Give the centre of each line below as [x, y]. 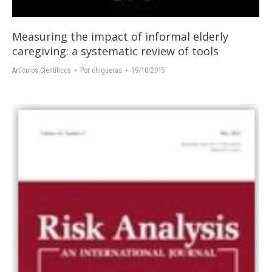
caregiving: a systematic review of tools [115, 51]
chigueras [107, 70]
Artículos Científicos [42, 70]
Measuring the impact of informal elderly [120, 36]
